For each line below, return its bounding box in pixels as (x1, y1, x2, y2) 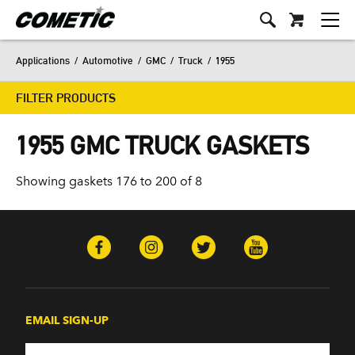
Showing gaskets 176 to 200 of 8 (16, 174, 202, 189)
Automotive (82, 54, 133, 67)
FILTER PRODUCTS (16, 90, 116, 105)
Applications (16, 54, 70, 67)
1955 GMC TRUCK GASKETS (16, 130, 309, 161)
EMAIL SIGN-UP (25, 314, 109, 326)
